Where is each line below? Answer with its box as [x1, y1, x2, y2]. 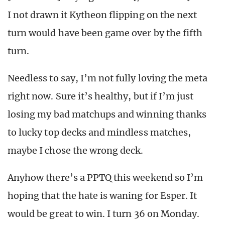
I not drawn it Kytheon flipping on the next [8, 9, 197, 21]
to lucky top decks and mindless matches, [8, 127, 191, 139]
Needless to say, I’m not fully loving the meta [8, 72, 208, 84]
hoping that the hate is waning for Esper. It [8, 190, 197, 202]
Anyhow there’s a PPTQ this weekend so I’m [8, 172, 203, 184]
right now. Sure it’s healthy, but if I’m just [8, 90, 194, 102]
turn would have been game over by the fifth [8, 27, 203, 39]
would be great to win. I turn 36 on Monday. [8, 208, 200, 220]
